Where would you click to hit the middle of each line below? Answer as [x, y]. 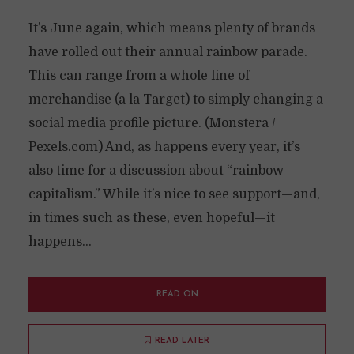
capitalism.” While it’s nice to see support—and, [174, 194]
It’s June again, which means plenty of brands [171, 28]
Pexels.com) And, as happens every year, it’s [164, 147]
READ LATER [182, 341]
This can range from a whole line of [139, 76]
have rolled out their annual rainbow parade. [168, 52]
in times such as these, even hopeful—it [151, 218]
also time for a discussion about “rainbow [156, 171]
